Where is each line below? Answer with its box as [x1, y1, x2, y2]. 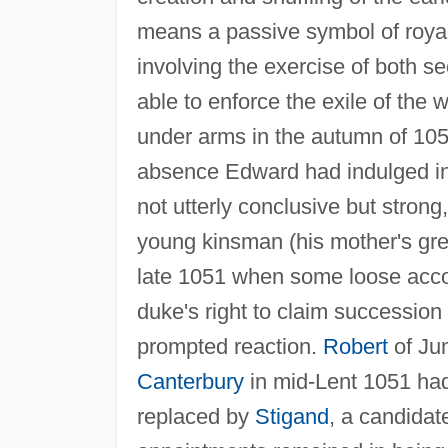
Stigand [254, 403, 329, 429]
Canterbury [136, 368, 244, 394]
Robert [322, 333, 388, 359]
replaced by [136, 403, 255, 429]
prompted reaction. [136, 333, 323, 359]
